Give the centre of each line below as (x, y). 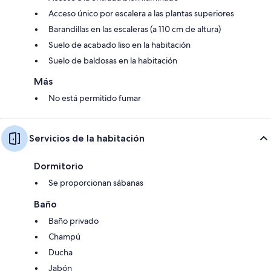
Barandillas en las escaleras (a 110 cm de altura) (135, 29)
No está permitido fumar (95, 98)
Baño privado (73, 220)
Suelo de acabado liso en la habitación (119, 44)
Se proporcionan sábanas (96, 182)
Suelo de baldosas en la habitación (113, 60)
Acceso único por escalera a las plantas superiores (141, 13)
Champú (64, 236)
